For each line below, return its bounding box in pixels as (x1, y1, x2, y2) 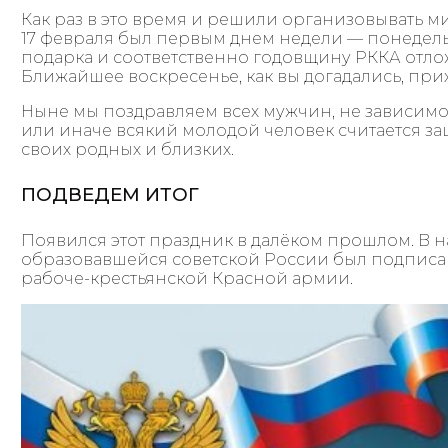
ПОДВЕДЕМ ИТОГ (21, 183, 200, 207)
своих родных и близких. (21, 140, 235, 159)
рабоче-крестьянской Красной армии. (21, 268, 354, 288)
